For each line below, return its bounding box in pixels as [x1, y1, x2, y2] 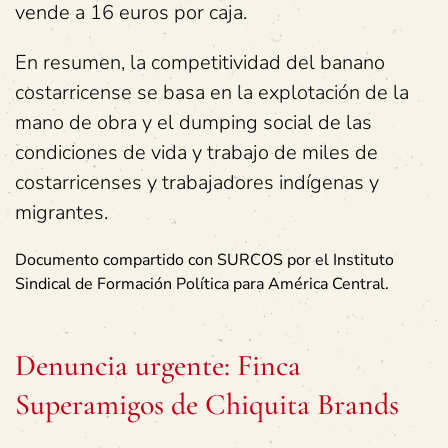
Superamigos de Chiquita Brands [15, 386, 399, 423]
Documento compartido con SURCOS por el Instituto [15, 249, 394, 271]
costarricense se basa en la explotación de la [15, 79, 409, 106]
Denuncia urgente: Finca [15, 347, 301, 384]
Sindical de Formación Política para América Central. [15, 273, 389, 295]
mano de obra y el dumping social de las [15, 109, 372, 136]
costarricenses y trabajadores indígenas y [15, 169, 379, 196]
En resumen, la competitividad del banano [15, 49, 385, 76]
